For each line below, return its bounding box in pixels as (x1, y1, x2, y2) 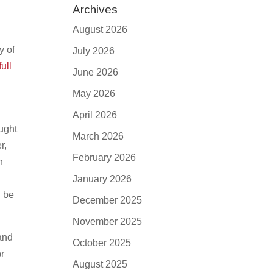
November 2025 (73, 216, 143, 227)
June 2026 (73, 67, 119, 77)
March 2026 (73, 131, 124, 141)
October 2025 (73, 238, 132, 248)
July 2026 (73, 46, 115, 56)
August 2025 (73, 259, 128, 269)
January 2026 (73, 174, 132, 184)
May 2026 (73, 88, 116, 99)
